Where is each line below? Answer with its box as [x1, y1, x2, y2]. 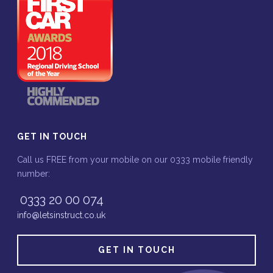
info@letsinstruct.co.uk [17, 210, 106, 220]
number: [17, 169, 51, 179]
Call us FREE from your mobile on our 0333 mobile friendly [17, 155, 253, 165]
